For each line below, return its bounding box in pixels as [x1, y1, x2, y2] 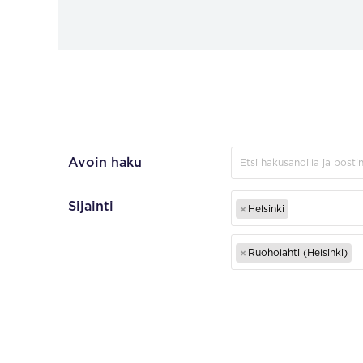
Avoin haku [68, 156, 142, 169]
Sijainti [68, 200, 113, 213]
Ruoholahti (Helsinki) [248, 248, 348, 258]
